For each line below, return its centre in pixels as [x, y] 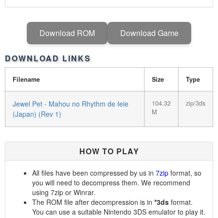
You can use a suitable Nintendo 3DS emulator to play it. [119, 212]
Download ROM [67, 33]
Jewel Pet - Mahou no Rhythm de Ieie [71, 104]
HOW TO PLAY [109, 151]
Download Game [149, 33]
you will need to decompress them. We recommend [111, 182]
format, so [185, 173]
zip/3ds [196, 103]
